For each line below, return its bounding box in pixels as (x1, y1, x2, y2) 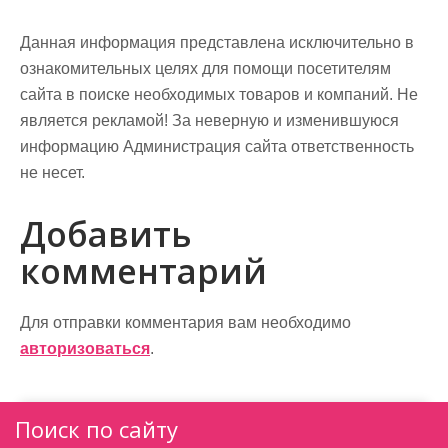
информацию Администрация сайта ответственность (20, 138, 414, 155)
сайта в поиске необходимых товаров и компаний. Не (20, 86, 418, 103)
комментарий (20, 248, 267, 294)
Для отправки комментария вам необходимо (20, 314, 351, 331)
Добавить (20, 211, 192, 257)
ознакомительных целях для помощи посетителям (20, 60, 391, 77)
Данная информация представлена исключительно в (20, 34, 414, 51)
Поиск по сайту (15, 414, 178, 444)
